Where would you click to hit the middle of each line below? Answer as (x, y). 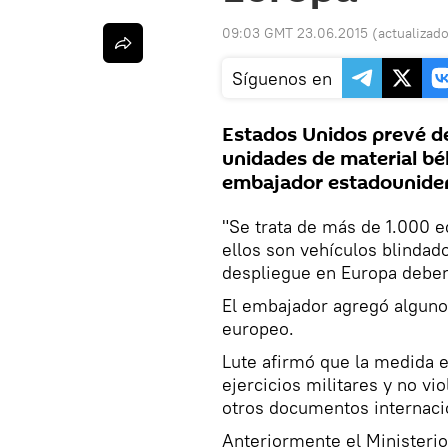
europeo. (258, 329)
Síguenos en (282, 79)
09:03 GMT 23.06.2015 (295, 33)
